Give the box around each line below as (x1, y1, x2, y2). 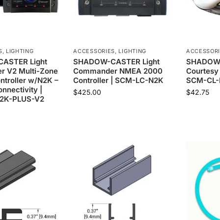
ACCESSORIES (73, 48, 115, 55)
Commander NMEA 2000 (73, 66, 163, 76)
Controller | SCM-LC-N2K (73, 76, 164, 85)
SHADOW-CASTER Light (73, 57, 160, 67)
